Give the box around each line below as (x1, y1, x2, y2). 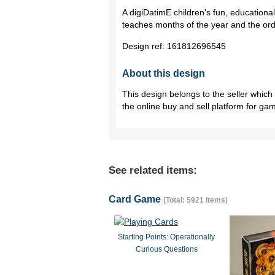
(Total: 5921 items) (163, 196, 228, 204)
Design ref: (122, 41, 167, 51)
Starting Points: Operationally (118, 233, 215, 241)
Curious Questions (135, 245, 198, 254)
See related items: (109, 165, 197, 176)
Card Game (109, 194, 163, 204)
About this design (122, 68, 205, 79)
